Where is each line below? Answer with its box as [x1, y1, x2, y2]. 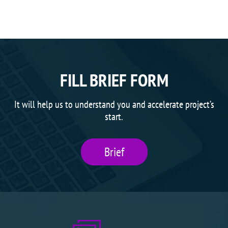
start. [105, 109, 123, 123]
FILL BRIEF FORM [60, 68, 168, 92]
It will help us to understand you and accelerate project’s [14, 97, 214, 111]
